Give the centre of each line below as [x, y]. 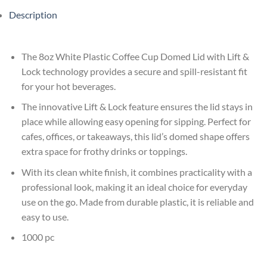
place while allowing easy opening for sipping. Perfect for [136, 122]
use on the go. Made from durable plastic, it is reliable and [137, 201]
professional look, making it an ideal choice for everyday [134, 187]
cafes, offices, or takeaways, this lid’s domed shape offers [135, 136]
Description [33, 14]
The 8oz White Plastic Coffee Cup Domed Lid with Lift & [135, 56]
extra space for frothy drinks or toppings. [104, 151]
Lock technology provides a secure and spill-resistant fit [134, 71]
